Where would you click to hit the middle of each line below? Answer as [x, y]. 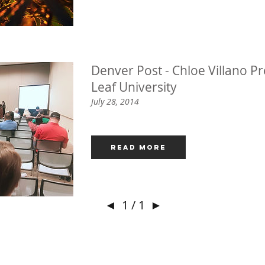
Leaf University [134, 87]
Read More [138, 147]
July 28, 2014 [115, 101]
